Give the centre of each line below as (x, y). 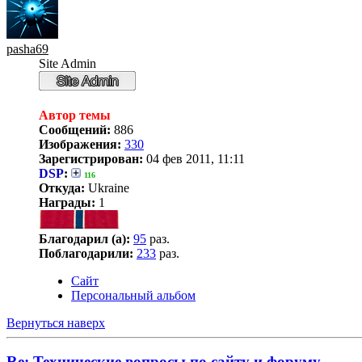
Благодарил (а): (84, 238)
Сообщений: (75, 129)
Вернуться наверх (56, 322)
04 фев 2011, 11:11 (194, 158)
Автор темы (75, 115)
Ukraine (107, 187)
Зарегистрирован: (91, 158)
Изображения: (80, 144)
